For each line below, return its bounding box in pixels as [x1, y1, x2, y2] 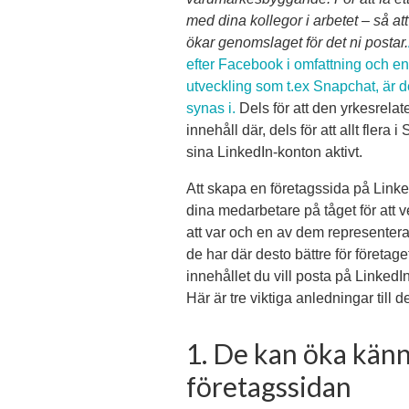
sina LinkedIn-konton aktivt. [186, 144, 362, 161]
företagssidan [186, 370, 351, 404]
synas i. [186, 100, 236, 117]
